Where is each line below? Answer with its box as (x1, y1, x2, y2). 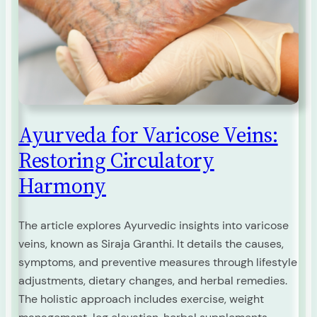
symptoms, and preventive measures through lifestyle (18, 254, 297, 270)
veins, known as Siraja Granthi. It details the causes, (18, 236, 284, 251)
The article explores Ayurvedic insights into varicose (18, 217, 289, 233)
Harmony (18, 171, 106, 201)
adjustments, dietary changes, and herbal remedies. (18, 272, 287, 288)
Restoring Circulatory (18, 146, 214, 175)
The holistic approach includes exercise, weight (18, 291, 264, 306)
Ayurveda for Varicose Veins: (18, 120, 278, 150)
